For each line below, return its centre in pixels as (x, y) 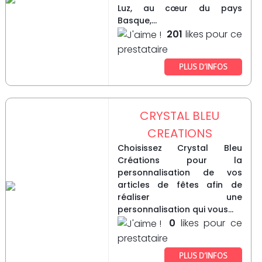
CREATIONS (180, 134)
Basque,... (137, 21)
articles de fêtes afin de (180, 185)
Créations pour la (180, 161)
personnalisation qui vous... (175, 210)
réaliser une (180, 197)
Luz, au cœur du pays (180, 8)
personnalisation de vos (180, 173)
